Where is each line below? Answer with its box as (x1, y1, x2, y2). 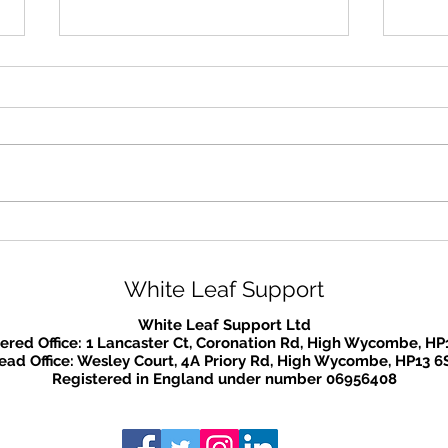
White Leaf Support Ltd (137, 315, 311, 334)
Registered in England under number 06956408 (51, 369, 397, 388)
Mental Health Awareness (83, 221, 302, 243)
